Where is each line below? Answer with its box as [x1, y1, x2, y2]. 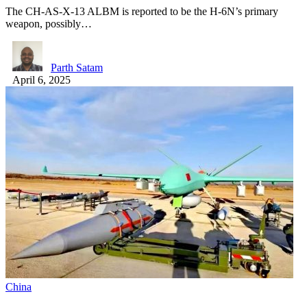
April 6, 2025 [12, 73, 71, 86]
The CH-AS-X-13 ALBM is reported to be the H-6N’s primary [5, 5, 278, 17]
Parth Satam [51, 61, 103, 73]
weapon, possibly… [5, 17, 92, 29]
